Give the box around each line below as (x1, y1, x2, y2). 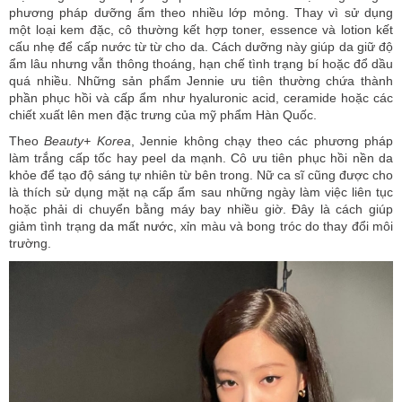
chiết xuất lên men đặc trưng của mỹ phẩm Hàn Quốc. (9, 108, 317, 123)
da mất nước (100, 219, 173, 234)
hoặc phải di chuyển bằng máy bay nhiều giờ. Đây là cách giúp (9, 202, 393, 217)
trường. (9, 236, 51, 251)
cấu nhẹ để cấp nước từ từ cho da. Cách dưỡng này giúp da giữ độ (9, 39, 393, 55)
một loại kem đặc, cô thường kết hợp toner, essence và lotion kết (9, 22, 393, 38)
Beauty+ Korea (44, 134, 131, 149)
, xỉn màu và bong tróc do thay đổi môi (172, 219, 394, 234)
